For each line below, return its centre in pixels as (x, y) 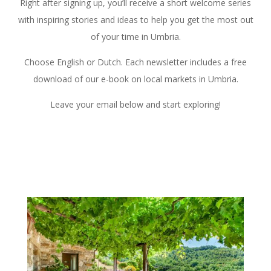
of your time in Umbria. (135, 37)
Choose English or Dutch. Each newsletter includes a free (135, 62)
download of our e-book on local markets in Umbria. (135, 79)
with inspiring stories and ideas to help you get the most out (135, 20)
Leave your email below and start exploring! (135, 105)
